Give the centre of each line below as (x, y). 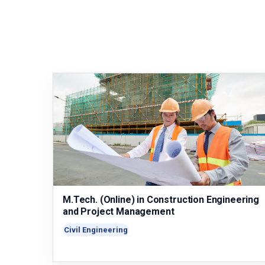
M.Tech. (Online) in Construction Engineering (161, 200)
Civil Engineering (96, 230)
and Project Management (119, 211)
